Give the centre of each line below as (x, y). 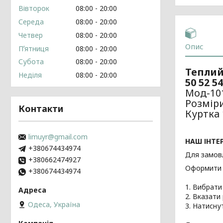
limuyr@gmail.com (58, 137)
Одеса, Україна (54, 204)
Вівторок (34, 8)
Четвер (31, 35)
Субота (31, 62)
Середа (31, 22)
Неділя (30, 75)
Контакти (41, 109)
